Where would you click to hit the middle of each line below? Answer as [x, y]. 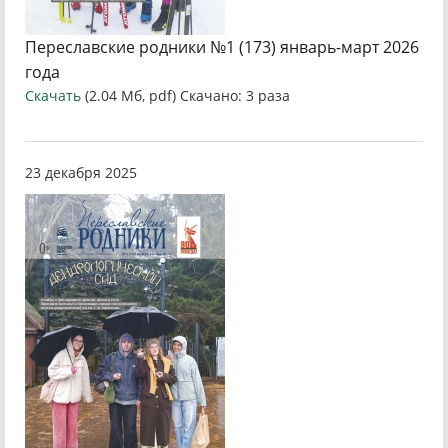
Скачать [53, 95]
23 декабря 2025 [81, 172]
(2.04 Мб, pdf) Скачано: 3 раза [187, 95]
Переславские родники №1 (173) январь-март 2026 [222, 47]
